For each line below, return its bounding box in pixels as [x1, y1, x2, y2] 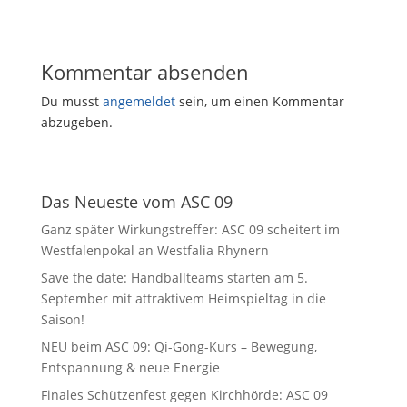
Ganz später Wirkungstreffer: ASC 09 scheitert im [40, 220, 340, 238]
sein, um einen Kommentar [174, 92, 344, 110]
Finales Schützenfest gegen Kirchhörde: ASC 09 [40, 385, 328, 403]
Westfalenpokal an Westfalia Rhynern [40, 241, 269, 259]
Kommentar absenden [40, 57, 249, 85]
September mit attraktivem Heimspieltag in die [40, 289, 326, 307]
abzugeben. [40, 113, 113, 131]
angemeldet [102, 92, 175, 110]
